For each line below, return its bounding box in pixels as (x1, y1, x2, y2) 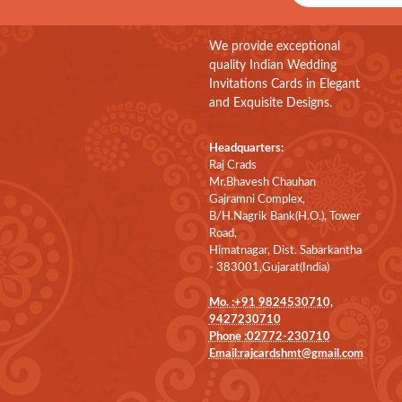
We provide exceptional (208, 40, 340, 53)
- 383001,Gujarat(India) (208, 262, 329, 273)
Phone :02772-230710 (208, 331, 330, 342)
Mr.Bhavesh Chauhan (208, 177, 316, 188)
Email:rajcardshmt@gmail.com (208, 348, 363, 359)
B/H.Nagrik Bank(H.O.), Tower (208, 211, 361, 222)
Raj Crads (208, 160, 257, 170)
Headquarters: (208, 143, 284, 153)
